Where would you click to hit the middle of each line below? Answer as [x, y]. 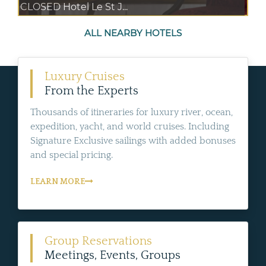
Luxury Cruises [85, 76]
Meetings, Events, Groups [113, 255]
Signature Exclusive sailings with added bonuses [133, 140]
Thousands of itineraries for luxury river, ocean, [132, 112]
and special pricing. [72, 155]
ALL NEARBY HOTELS [133, 33]
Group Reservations [98, 241]
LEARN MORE [58, 181]
